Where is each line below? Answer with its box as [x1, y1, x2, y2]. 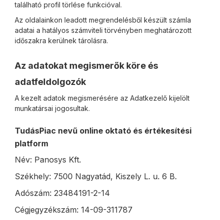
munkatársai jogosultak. [15, 104, 90, 112]
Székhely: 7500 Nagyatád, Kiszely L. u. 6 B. [15, 171, 177, 181]
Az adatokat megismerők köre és [15, 60, 158, 71]
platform [15, 138, 48, 148]
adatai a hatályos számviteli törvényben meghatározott [15, 26, 192, 34]
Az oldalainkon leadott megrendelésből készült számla [15, 16, 191, 24]
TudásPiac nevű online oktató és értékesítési [15, 126, 192, 136]
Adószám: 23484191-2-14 [15, 188, 110, 198]
